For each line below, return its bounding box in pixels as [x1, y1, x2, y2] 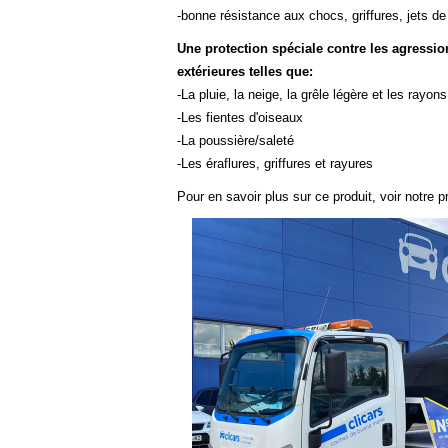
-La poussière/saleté [177, 132, 294, 148]
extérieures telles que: [177, 63, 313, 79]
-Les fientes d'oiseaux [177, 109, 303, 125]
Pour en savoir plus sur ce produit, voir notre [177, 188, 434, 204]
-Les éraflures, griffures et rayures [177, 155, 373, 171]
